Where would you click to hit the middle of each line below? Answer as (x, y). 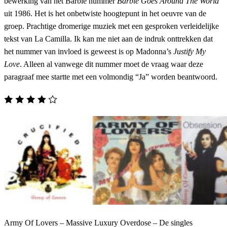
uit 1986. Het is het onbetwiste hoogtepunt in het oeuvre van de (105, 14)
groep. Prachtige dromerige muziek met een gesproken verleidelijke (111, 26)
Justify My (190, 52)
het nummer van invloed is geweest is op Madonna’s (89, 52)
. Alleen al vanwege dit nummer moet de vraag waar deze (111, 64)
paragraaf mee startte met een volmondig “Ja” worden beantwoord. (111, 77)
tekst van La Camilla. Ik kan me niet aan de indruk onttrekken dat (108, 39)
